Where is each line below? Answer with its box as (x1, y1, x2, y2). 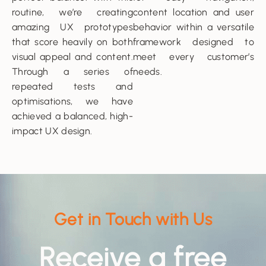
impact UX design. (12, 125, 93, 137)
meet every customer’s (133, 51, 254, 63)
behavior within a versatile (133, 21, 254, 33)
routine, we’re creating (12, 7, 133, 18)
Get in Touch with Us (53, 209, 213, 230)
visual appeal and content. (12, 51, 133, 63)
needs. (133, 66, 162, 78)
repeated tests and (12, 81, 133, 93)
